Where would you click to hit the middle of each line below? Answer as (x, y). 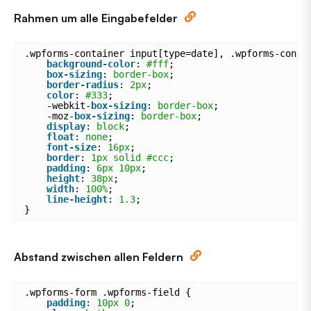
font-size (72, 148)
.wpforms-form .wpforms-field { (108, 293)
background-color (91, 64)
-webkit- (69, 106)
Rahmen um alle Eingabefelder (96, 18)
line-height (77, 200)
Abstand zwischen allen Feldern (99, 257)
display (66, 127)
